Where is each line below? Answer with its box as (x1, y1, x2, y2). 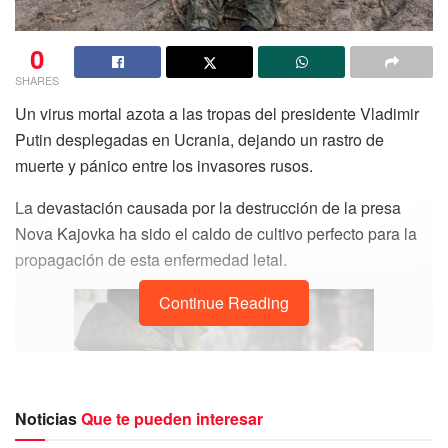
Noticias (15, 407, 81, 431)
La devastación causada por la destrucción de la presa (15, 196, 401, 220)
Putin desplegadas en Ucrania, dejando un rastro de (15, 128, 384, 152)
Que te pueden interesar (81, 407, 263, 431)
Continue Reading (159, 291, 289, 315)
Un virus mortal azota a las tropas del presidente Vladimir (15, 102, 419, 126)
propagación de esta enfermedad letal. (15, 248, 287, 272)
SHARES (15, 72, 59, 89)
